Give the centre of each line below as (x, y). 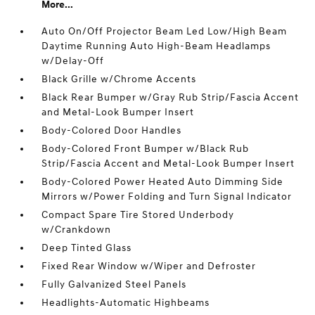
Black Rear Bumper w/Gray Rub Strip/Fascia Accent (171, 97)
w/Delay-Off (73, 61)
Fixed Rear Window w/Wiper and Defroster (149, 266)
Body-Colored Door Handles (112, 130)
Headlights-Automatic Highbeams (126, 303)
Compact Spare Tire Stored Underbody (138, 215)
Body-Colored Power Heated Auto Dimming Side (163, 182)
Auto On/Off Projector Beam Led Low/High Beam (165, 31)
